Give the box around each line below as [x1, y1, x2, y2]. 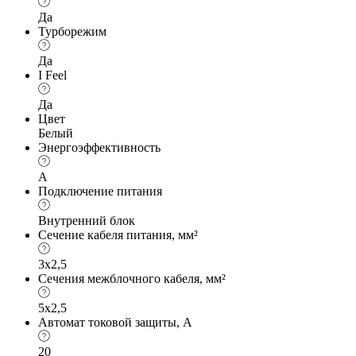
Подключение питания [38, 184, 162, 198]
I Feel [38, 68, 67, 82]
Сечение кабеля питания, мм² [38, 227, 198, 242]
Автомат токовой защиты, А [38, 315, 192, 329]
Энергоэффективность [38, 140, 161, 154]
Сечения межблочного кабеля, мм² [38, 271, 226, 285]
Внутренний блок [38, 213, 135, 227]
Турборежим [38, 24, 106, 38]
